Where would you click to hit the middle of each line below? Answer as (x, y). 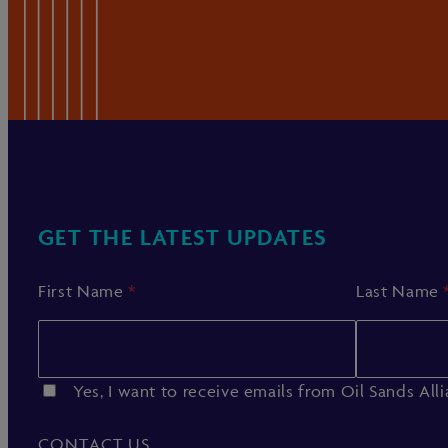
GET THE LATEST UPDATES (183, 237)
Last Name (400, 291)
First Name (83, 291)
